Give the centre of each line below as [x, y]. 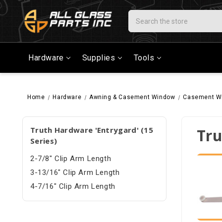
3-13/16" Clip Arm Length [75, 173]
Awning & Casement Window [132, 97]
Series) [44, 141]
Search [140, 15]
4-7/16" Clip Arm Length [73, 187]
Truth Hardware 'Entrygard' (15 [92, 130]
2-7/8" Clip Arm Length [71, 159]
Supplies [99, 58]
